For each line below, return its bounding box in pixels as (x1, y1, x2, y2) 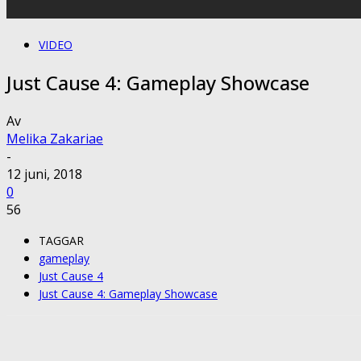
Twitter (257, 342, 292, 355)
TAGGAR (39, 232, 84, 248)
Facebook (160, 342, 205, 355)
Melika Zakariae (6, 129, 103, 147)
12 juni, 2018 (6, 164, 82, 183)
